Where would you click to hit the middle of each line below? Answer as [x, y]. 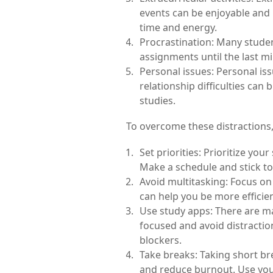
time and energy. [178, 27]
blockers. [161, 240]
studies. [158, 101]
